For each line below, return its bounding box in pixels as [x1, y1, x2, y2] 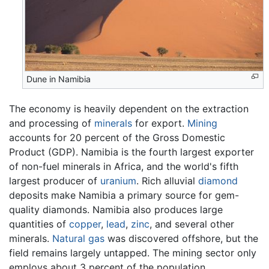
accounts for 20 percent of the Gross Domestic [9, 131, 225, 144]
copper [69, 218, 101, 231]
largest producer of [9, 175, 100, 187]
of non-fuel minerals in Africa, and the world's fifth [9, 160, 238, 173]
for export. [132, 117, 187, 130]
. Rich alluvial [136, 175, 198, 187]
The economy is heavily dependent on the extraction [9, 103, 249, 115]
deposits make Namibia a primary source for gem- [9, 189, 239, 202]
